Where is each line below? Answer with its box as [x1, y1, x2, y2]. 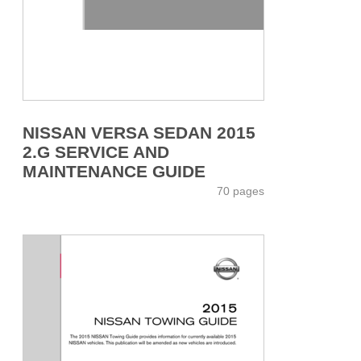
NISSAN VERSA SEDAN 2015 [23, 122, 255, 142]
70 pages [217, 184, 264, 197]
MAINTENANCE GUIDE [23, 161, 205, 180]
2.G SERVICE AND [23, 142, 169, 161]
